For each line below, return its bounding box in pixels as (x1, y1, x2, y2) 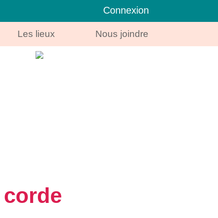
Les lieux (18, 29, 55, 39)
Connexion (103, 5, 149, 16)
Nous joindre (95, 29, 148, 39)
